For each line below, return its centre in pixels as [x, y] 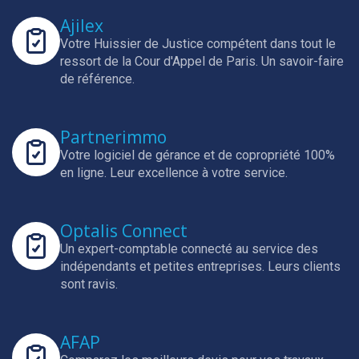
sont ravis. [89, 284]
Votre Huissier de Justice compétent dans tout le [198, 44]
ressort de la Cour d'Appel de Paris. [161, 61]
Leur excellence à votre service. [199, 173]
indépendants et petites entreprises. [164, 266]
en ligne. [85, 173]
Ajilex [82, 26]
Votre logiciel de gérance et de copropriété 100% [198, 155]
